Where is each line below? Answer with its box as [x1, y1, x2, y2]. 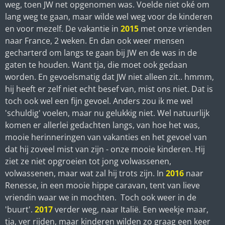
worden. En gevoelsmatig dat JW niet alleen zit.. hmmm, [5, 71, 214, 82]
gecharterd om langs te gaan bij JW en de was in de [5, 47, 197, 58]
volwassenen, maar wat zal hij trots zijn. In [5, 167, 166, 179]
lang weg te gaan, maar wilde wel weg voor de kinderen [5, 11, 212, 22]
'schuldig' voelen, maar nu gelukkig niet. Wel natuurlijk [5, 107, 209, 119]
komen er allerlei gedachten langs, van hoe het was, [5, 119, 200, 131]
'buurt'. [5, 203, 35, 215]
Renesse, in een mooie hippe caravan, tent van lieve [5, 179, 200, 191]
